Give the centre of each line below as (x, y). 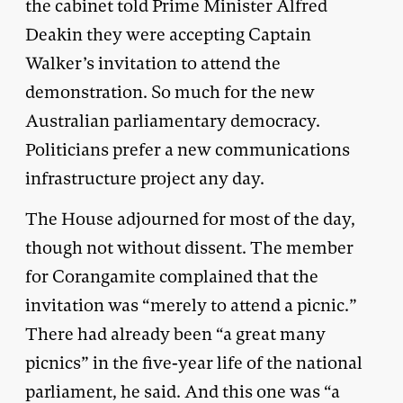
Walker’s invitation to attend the (153, 63)
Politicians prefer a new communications (188, 149)
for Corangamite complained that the (172, 276)
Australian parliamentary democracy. (173, 121)
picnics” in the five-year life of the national (194, 363)
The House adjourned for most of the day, (190, 219)
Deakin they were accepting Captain (168, 34)
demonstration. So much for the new (170, 92)
